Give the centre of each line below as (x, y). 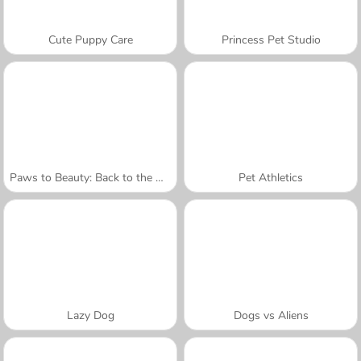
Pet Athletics (271, 177)
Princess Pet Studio (271, 39)
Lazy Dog (90, 315)
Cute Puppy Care (90, 39)
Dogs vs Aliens (271, 315)
